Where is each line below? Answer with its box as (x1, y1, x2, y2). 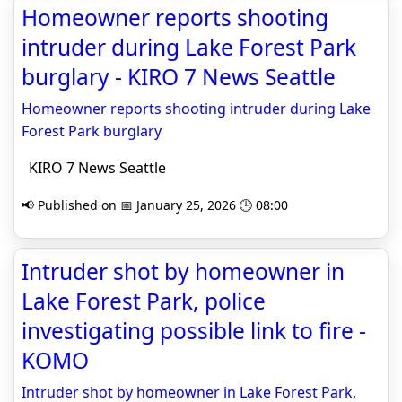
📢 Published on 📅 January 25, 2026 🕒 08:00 (22, 197, 288, 214)
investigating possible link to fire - (22, 316, 366, 345)
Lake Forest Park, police (22, 286, 266, 316)
